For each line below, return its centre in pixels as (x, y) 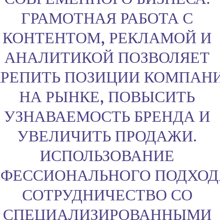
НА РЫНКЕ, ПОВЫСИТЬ (107, 98)
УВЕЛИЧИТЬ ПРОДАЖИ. (107, 137)
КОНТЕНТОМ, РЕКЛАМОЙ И (107, 39)
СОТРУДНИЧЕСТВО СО (107, 196)
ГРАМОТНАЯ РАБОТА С (107, 19)
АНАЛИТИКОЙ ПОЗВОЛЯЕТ (107, 58)
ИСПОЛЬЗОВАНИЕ (107, 157)
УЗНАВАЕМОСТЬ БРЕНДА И (107, 117)
